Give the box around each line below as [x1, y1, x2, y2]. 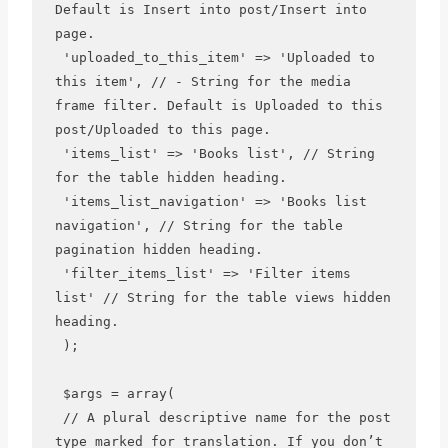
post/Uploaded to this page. [54, 122, 271, 138]
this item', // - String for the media [54, 74, 351, 90]
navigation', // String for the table [54, 218, 343, 234]
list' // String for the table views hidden [54, 290, 391, 306]
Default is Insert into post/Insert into [54, 2, 367, 18]
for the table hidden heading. [54, 170, 287, 186]
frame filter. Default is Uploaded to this [54, 98, 383, 114]
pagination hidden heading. [54, 242, 263, 258]
